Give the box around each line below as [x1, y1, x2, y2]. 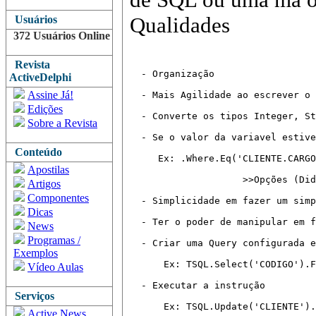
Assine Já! [28, 89, 73, 101]
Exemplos [13, 247, 58, 259]
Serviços [9, 290, 54, 302]
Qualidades [130, 13, 230, 37]
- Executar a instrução [130, 280, 265, 291]
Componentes [28, 192, 89, 204]
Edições [28, 103, 63, 115]
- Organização [130, 68, 214, 79]
